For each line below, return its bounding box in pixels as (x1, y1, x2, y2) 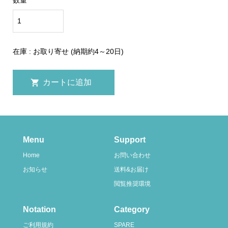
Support (114, 135, 146, 144)
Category (114, 205, 150, 214)
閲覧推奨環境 (114, 180, 151, 188)
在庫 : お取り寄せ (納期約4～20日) (12, 47, 124, 56)
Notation (22, 205, 56, 214)
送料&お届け (114, 166, 149, 174)
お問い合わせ (114, 152, 151, 159)
